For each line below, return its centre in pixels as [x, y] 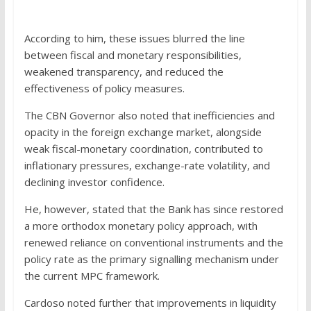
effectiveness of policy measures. [104, 88]
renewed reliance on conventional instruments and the [153, 242]
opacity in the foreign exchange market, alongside [143, 132]
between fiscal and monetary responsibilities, [133, 54]
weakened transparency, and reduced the [124, 71]
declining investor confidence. [94, 182]
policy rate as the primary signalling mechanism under [151, 259]
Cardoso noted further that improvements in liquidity [150, 302]
